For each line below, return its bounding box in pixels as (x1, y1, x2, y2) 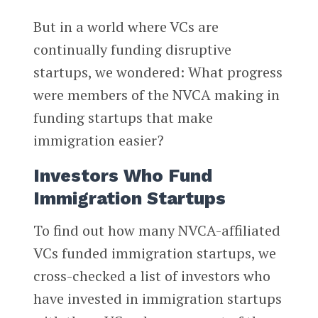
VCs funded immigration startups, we (33, 243, 276, 263)
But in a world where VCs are (33, 17, 219, 37)
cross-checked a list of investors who (33, 265, 270, 285)
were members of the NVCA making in (33, 85, 280, 105)
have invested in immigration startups (33, 288, 282, 308)
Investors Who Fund (33, 165, 212, 187)
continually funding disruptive (33, 40, 231, 60)
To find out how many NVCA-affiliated (33, 220, 280, 240)
